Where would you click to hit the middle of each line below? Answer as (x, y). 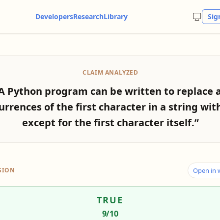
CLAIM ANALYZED (110, 72)
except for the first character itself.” (110, 123)
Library (115, 16)
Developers (54, 16)
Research (88, 16)
